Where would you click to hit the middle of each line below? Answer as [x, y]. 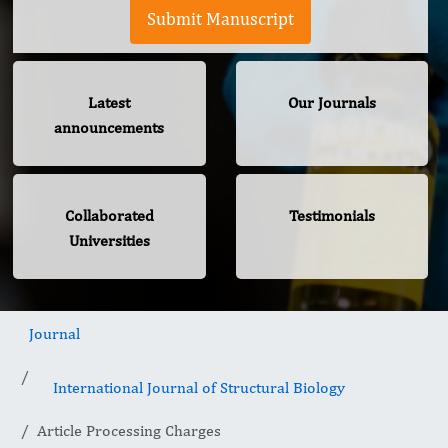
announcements [109, 128]
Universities [109, 241]
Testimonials [331, 216]
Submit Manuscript [220, 19]
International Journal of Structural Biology [199, 388]
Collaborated [109, 216]
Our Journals [331, 103]
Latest [109, 103]
